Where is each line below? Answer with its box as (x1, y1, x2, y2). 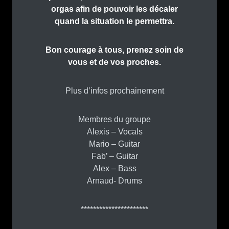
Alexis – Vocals (86, 127, 143, 136)
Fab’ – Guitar (91, 152, 138, 161)
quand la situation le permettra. (55, 17, 174, 26)
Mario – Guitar (89, 140, 140, 149)
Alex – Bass (93, 164, 136, 173)
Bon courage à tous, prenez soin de (45, 45, 184, 55)
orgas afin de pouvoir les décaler (51, 5, 178, 14)
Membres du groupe (78, 115, 151, 124)
